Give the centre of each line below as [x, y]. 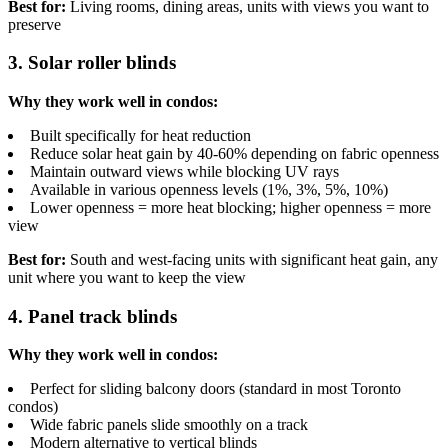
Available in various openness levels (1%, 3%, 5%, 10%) [209, 189]
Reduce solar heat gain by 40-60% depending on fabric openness [234, 153]
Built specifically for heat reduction [140, 135]
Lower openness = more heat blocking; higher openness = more [230, 207]
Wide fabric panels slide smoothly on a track [169, 425]
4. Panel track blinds [92, 316]
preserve [34, 24]
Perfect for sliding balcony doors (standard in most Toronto [215, 389]
